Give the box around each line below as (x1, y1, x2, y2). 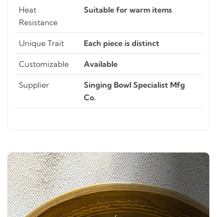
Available (84, 59, 118, 69)
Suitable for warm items (84, 5, 172, 15)
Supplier (19, 80, 49, 90)
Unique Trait (19, 38, 64, 48)
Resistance (19, 17, 58, 27)
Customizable (19, 59, 69, 69)
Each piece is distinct (84, 38, 159, 48)
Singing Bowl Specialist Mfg (84, 80, 185, 90)
